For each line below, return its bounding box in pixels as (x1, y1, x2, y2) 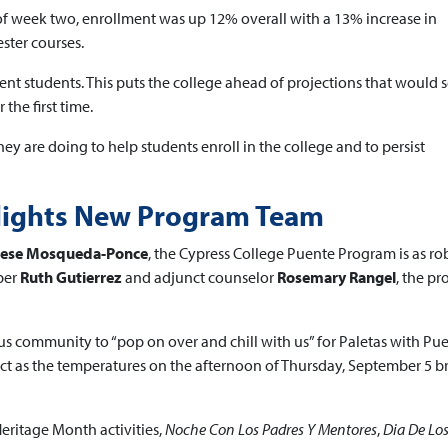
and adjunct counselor (125, 267, 277, 287)
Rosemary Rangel (277, 267, 396, 287)
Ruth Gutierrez (20, 267, 125, 287)
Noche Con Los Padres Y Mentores (165, 419, 377, 439)
